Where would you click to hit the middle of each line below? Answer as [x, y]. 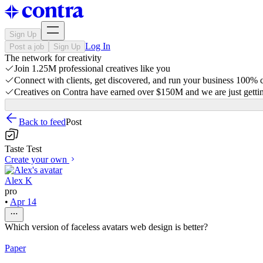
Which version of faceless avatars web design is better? [106, 227]
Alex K [18, 181]
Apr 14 [23, 202]
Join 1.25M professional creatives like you [92, 68]
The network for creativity [53, 58]
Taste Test [23, 149]
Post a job [27, 47]
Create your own [36, 159]
